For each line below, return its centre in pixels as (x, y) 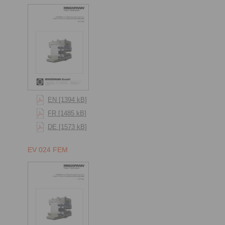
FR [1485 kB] (67, 113)
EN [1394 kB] (67, 99)
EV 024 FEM (48, 149)
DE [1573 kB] (67, 127)
